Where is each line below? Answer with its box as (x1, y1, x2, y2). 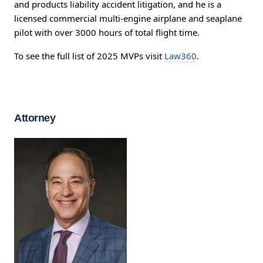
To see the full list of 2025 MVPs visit (14, 50, 164, 62)
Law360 (164, 50, 197, 62)
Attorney (14, 112, 56, 124)
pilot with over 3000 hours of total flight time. (14, 26, 200, 39)
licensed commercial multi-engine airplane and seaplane (14, 12, 242, 25)
